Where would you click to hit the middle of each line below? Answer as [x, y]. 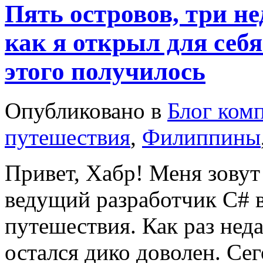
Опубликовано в [86, 110]
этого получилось [105, 71]
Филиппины [201, 137]
